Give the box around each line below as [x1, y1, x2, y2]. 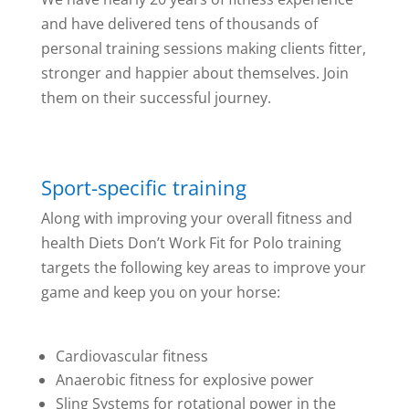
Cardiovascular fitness [55, 346, 208, 366]
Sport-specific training [40, 173, 246, 201]
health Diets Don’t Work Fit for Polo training [40, 233, 341, 253]
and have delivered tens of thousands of [40, 14, 318, 34]
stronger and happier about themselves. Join [40, 63, 349, 83]
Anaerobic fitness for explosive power [55, 370, 314, 390]
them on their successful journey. [40, 88, 275, 108]
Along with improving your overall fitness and [40, 208, 352, 228]
